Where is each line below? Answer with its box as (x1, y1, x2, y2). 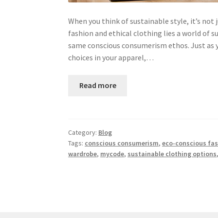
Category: (68, 127, 99, 137)
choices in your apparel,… (68, 52, 154, 62)
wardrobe (68, 149, 97, 158)
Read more (79, 80, 116, 91)
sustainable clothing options (127, 149, 217, 158)
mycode (100, 149, 125, 158)
